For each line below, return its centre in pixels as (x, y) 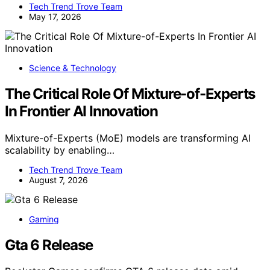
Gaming (44, 219)
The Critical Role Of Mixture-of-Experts (130, 93)
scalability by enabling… (60, 150)
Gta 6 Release (49, 245)
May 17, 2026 (55, 16)
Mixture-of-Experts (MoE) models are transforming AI (128, 138)
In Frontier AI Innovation (82, 111)
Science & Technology (73, 67)
